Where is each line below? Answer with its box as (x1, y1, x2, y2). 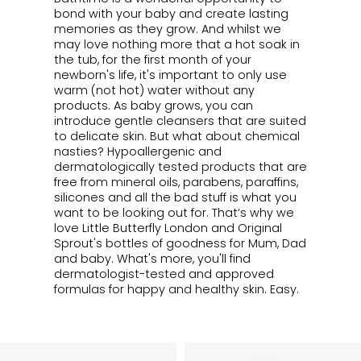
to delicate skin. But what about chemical (53, 127, 300, 144)
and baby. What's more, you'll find (53, 250, 251, 267)
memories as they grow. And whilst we (53, 20, 281, 37)
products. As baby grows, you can (53, 97, 253, 114)
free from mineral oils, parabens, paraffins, (53, 173, 298, 190)
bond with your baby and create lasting (53, 5, 288, 22)
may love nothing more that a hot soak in (53, 35, 300, 52)
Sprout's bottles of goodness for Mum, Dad (53, 234, 306, 251)
